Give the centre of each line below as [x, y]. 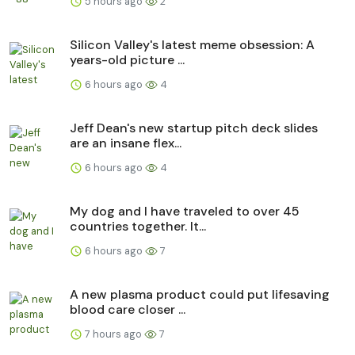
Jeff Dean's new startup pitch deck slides [194, 128]
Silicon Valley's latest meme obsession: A [192, 44]
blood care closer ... [128, 309]
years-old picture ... [127, 59]
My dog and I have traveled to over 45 [185, 211]
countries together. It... [138, 226]
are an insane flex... [126, 143]
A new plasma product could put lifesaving [200, 294]
